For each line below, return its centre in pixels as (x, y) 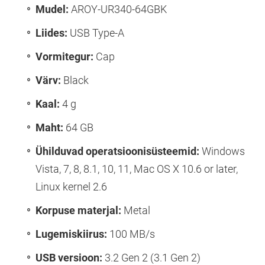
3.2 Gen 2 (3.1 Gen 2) (151, 257)
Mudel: (52, 9)
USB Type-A (96, 33)
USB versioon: (69, 257)
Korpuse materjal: (78, 210)
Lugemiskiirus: (71, 234)
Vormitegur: (64, 56)
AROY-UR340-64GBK (118, 9)
